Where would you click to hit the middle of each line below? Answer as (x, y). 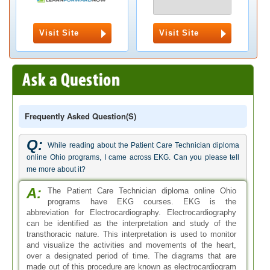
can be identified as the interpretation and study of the (132, 223)
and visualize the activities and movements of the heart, (132, 245)
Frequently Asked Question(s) (81, 116)
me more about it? (56, 169)
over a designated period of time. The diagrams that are (132, 256)
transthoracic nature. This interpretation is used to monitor (132, 234)
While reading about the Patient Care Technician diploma (144, 145)
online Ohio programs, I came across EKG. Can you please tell (133, 157)
